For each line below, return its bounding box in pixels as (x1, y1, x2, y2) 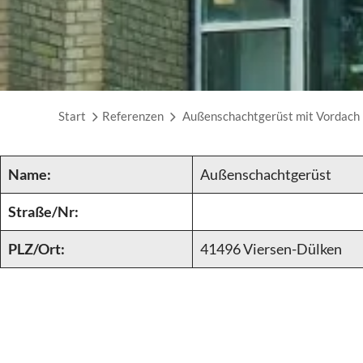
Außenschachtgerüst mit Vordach (182, 109, 360, 123)
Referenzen (102, 109, 164, 123)
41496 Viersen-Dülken (200, 240, 342, 258)
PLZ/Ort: (8, 240, 65, 258)
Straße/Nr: (8, 203, 79, 220)
